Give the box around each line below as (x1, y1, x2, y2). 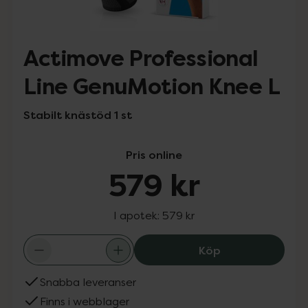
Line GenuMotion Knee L (23, 73, 280, 101)
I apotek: (113, 208, 162, 222)
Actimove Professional (23, 45, 258, 73)
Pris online (126, 147, 182, 162)
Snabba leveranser (40, 275, 136, 289)
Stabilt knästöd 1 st (23, 107, 132, 122)
